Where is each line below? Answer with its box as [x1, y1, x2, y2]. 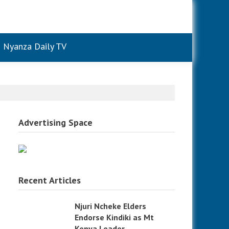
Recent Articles [18, 174, 81, 186]
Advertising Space [18, 117, 93, 128]
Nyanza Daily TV [3, 40, 66, 52]
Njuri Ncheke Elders [75, 201, 147, 211]
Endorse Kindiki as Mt [75, 212, 154, 222]
